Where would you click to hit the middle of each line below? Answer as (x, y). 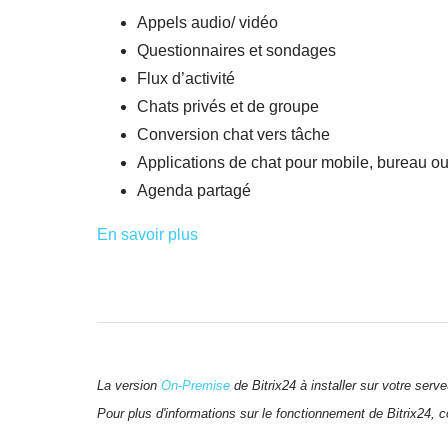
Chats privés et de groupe (228, 107)
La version (129, 385)
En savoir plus (147, 235)
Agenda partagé (194, 191)
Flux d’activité (186, 79)
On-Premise (195, 385)
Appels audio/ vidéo (207, 23)
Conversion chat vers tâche (233, 135)
